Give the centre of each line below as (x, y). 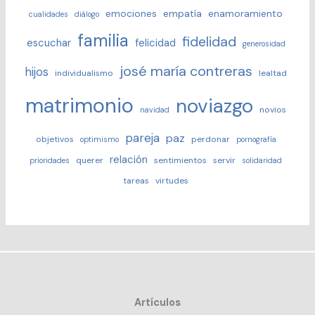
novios (273, 109)
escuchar (49, 43)
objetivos (54, 139)
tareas (136, 180)
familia (103, 40)
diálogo (87, 14)
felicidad (155, 43)
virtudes (172, 180)
